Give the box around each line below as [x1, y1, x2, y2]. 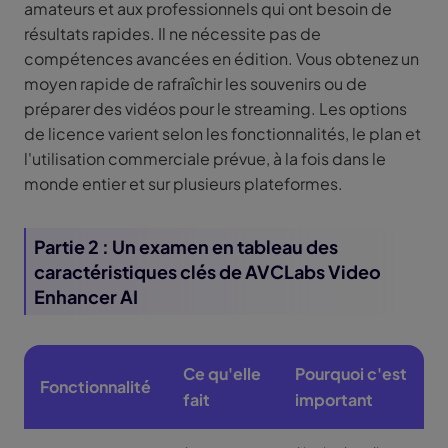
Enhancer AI [34, 285, 138, 309]
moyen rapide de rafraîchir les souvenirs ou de [24, 73, 367, 95]
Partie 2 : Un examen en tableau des [34, 235, 338, 259]
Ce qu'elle [183, 363, 261, 385]
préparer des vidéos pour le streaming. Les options [24, 98, 407, 120]
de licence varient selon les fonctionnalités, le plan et [24, 123, 421, 145]
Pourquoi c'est [295, 363, 407, 385]
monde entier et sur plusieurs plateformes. [24, 173, 343, 195]
